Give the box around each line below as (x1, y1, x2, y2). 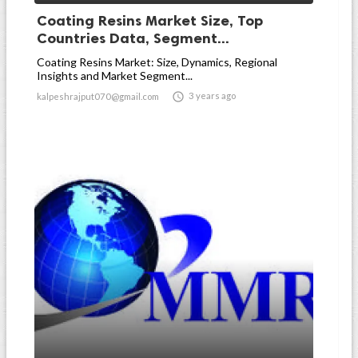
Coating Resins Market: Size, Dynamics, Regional (37, 55, 277, 69)
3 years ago (189, 90, 236, 101)
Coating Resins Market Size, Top (37, 12, 263, 30)
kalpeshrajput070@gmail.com (37, 91, 159, 101)
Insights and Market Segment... (37, 69, 193, 82)
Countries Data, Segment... (37, 30, 229, 47)
